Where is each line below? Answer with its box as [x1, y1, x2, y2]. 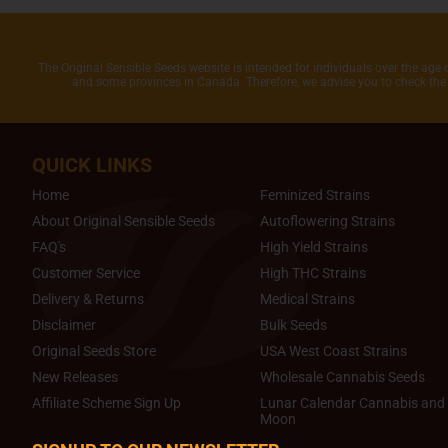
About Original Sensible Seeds [32, 213, 215, 230]
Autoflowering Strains [260, 213, 395, 230]
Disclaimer [32, 317, 96, 334]
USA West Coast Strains [260, 343, 407, 360]
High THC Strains [260, 265, 366, 282]
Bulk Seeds [260, 317, 327, 334]
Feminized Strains [260, 187, 370, 204]
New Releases [32, 369, 118, 386]
